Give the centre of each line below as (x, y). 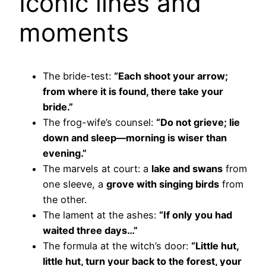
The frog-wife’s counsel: (99, 122)
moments (74, 32)
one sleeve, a (75, 184)
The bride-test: (78, 76)
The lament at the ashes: (101, 215)
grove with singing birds (163, 184)
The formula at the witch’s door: (117, 246)
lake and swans (187, 168)
